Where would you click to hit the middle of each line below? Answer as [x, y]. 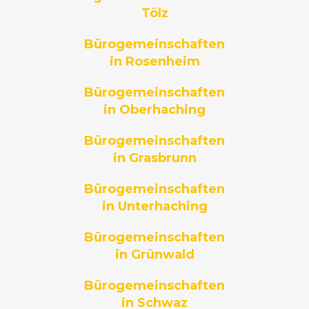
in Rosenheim [154, 62]
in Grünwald [154, 255]
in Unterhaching [154, 207]
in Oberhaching [154, 110]
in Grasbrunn [154, 158]
